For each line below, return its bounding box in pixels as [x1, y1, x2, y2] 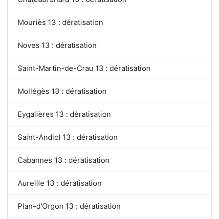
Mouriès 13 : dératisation [18, 17, 103, 27]
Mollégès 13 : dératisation [18, 86, 107, 96]
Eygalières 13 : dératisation [18, 109, 111, 119]
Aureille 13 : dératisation [18, 178, 102, 188]
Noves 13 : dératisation [18, 40, 97, 50]
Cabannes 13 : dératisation [18, 155, 109, 165]
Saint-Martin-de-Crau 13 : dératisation [18, 63, 151, 73]
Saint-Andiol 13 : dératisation [18, 132, 118, 142]
